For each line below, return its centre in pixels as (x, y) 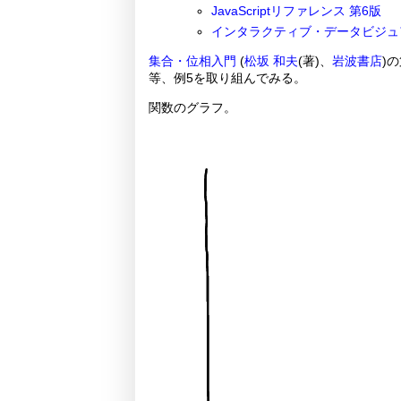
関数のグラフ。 (192, 107)
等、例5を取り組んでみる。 (227, 77)
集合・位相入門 (192, 60)
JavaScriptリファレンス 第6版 (296, 11)
